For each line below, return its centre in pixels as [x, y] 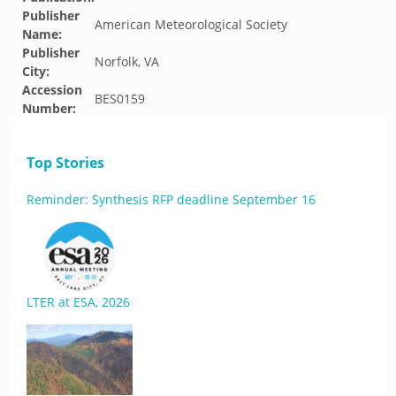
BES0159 [120, 99]
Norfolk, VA [127, 61]
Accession [52, 90]
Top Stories [65, 163]
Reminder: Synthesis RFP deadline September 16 [171, 199]
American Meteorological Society [191, 24]
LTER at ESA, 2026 [78, 302]
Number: [49, 108]
